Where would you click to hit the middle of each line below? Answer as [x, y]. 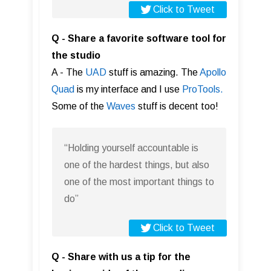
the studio [76, 56]
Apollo [213, 73]
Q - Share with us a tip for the [121, 257]
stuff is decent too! [177, 106]
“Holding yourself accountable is [131, 148]
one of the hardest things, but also [137, 165]
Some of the [79, 106]
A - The [68, 73]
